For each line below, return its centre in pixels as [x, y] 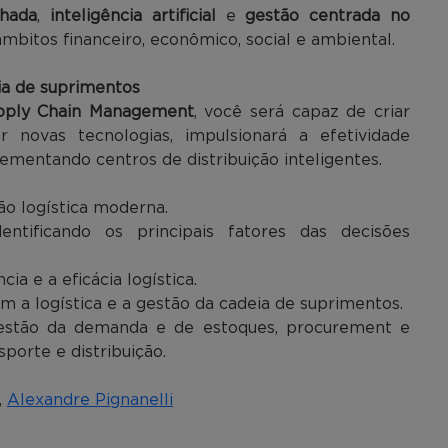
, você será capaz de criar [302, 111]
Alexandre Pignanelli [90, 399]
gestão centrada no [328, 15]
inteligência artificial [133, 15]
